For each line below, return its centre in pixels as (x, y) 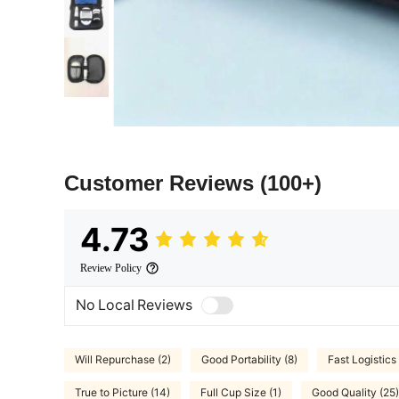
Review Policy (111, 268)
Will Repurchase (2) (123, 360)
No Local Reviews (134, 305)
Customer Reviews (162, 183)
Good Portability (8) (249, 360)
